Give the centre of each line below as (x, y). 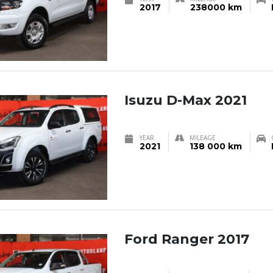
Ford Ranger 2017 (187, 239)
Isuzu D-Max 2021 (186, 101)
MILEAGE (203, 138)
